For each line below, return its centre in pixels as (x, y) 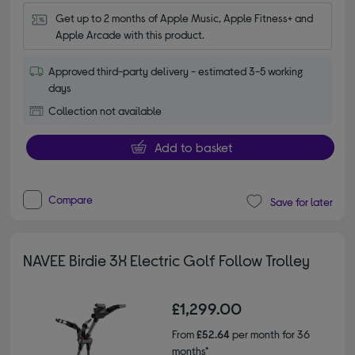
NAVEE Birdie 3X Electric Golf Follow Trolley (167, 260)
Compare (71, 200)
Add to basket (193, 147)
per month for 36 (270, 334)
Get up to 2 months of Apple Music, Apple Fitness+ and (185, 18)
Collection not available (105, 111)
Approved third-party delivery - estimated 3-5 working (176, 71)
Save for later (301, 201)
